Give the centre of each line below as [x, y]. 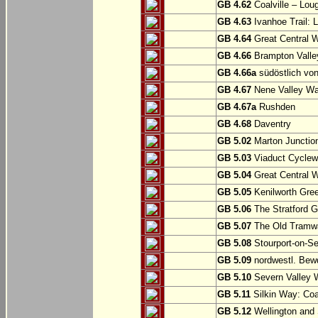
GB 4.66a [237, 73]
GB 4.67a [237, 107]
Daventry [271, 124]
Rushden [276, 107]
